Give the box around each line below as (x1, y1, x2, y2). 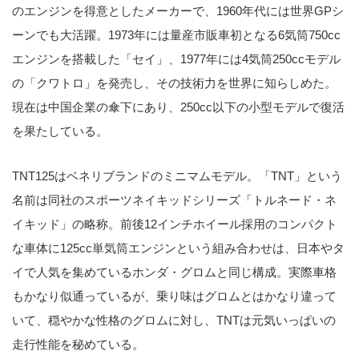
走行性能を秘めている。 (12, 337, 144, 351)
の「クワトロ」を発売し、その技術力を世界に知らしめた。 (12, 76, 337, 91)
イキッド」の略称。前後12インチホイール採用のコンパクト (12, 216, 337, 231)
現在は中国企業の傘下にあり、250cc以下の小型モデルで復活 (12, 100, 345, 115)
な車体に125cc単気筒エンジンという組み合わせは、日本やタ (12, 240, 345, 255)
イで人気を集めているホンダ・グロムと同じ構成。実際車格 (12, 264, 337, 279)
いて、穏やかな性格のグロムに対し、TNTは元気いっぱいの (12, 313, 336, 327)
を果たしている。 (12, 124, 108, 139)
